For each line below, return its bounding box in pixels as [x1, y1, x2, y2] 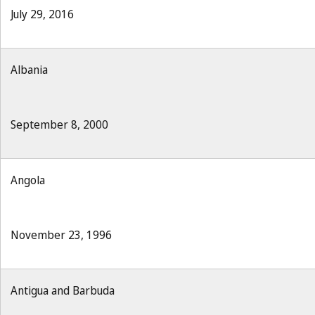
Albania [11, 62, 48, 77]
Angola [11, 172, 45, 188]
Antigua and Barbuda [11, 283, 115, 298]
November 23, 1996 [11, 227, 112, 243]
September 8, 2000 [11, 117, 108, 132]
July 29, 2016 [11, 6, 74, 22]
